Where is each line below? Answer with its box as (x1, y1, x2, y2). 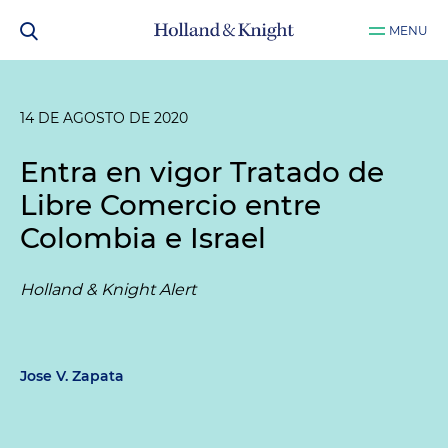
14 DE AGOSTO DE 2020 (20, 109, 188, 127)
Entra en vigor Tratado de (20, 155, 384, 189)
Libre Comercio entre (20, 188, 321, 222)
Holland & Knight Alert (20, 280, 196, 299)
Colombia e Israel (20, 221, 266, 255)
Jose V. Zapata (20, 367, 124, 385)
